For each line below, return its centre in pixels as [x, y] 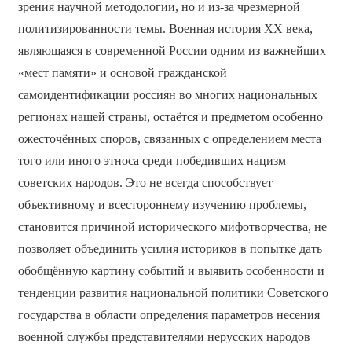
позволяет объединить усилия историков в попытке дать [170, 249]
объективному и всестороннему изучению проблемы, [162, 205]
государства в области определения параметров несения [169, 315]
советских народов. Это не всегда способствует [145, 183]
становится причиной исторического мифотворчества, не [172, 227]
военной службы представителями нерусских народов [164, 337]
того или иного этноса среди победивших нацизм [152, 161]
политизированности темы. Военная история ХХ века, [165, 29]
